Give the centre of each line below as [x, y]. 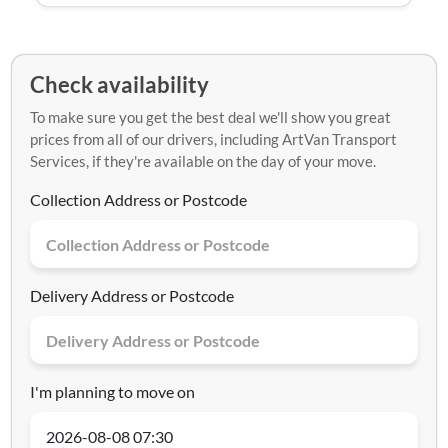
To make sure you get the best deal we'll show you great [210, 117]
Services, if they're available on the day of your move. [203, 161]
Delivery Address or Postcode [132, 296]
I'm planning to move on [112, 392]
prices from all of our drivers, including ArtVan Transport [213, 139]
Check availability [119, 85]
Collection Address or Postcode [138, 200]
